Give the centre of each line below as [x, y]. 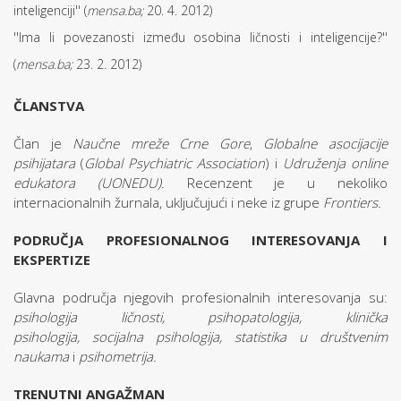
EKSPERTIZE [52, 260]
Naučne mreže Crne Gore [161, 143]
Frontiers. [352, 202]
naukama [41, 356]
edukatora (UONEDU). [100, 183]
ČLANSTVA [49, 106]
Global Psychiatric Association [175, 163]
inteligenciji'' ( [50, 10]
